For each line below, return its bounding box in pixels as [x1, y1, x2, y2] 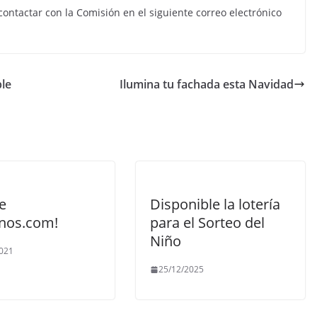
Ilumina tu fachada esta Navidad [120, 76, 294, 92]
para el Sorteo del [150, 213, 265, 232]
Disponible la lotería [150, 195, 280, 214]
